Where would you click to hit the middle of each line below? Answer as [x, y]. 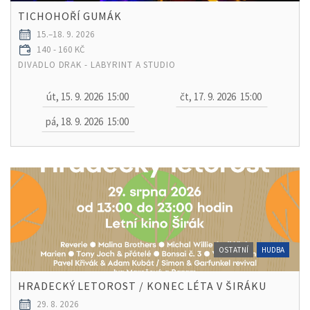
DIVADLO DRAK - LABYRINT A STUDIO [97, 64]
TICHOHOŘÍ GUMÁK [70, 16]
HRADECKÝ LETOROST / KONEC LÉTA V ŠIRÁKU [142, 285]
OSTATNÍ [234, 249]
